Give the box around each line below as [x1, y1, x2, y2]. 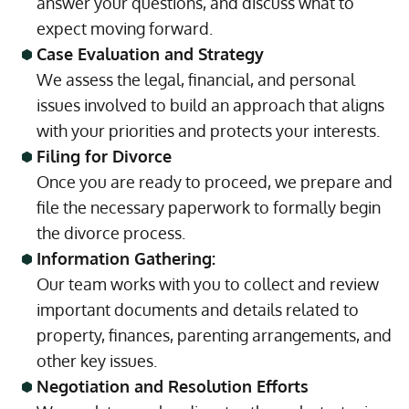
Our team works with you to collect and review [37, 274, 379, 294]
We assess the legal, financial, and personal [37, 69, 355, 89]
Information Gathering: [37, 248, 215, 268]
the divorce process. [37, 223, 185, 243]
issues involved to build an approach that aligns [37, 95, 384, 115]
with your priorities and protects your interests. [37, 121, 380, 141]
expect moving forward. [37, 18, 213, 38]
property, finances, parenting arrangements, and [37, 325, 392, 345]
